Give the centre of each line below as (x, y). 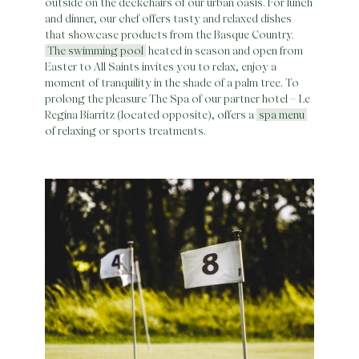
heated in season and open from (224, 51)
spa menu (282, 115)
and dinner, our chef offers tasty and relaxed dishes (168, 19)
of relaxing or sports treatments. (125, 131)
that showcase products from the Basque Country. (169, 35)
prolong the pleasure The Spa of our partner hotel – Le (177, 99)
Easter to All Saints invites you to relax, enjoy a (161, 67)
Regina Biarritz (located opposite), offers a (151, 115)
